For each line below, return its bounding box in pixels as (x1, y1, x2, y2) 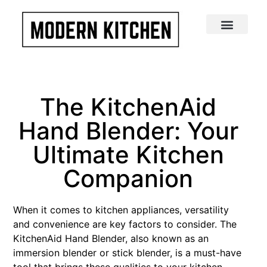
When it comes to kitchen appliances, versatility (13, 204, 229, 216)
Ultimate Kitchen (32, 140, 224, 169)
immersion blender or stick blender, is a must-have (13, 247, 241, 259)
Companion (63, 164, 193, 193)
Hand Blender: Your (18, 116, 238, 145)
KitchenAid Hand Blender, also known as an (13, 232, 209, 244)
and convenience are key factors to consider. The (13, 218, 237, 230)
